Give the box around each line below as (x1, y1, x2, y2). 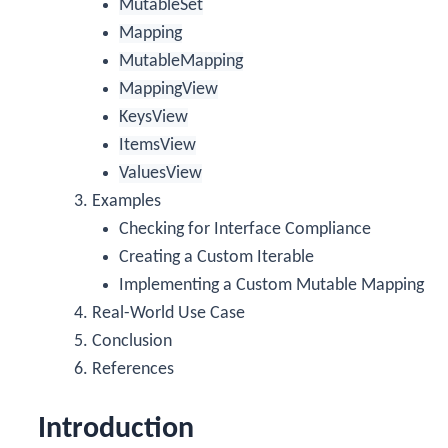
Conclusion (92, 331, 172, 351)
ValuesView (119, 163, 202, 183)
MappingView (119, 79, 218, 99)
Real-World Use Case (92, 303, 245, 323)
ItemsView (119, 135, 196, 155)
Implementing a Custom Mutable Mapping (119, 275, 424, 295)
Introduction (38, 413, 194, 445)
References (92, 359, 174, 379)
